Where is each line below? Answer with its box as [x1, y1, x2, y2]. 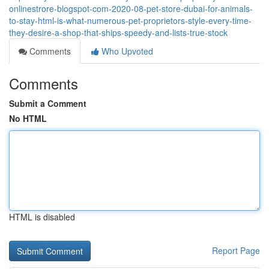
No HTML [9, 112, 47, 124]
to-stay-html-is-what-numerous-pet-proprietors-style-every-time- [9, 14, 252, 26]
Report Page [212, 244, 260, 256]
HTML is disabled [9, 211, 75, 223]
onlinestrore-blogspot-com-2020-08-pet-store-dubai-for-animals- [9, 2, 253, 14]
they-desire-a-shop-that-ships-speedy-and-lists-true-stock [9, 26, 228, 38]
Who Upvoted [99, 45, 153, 57]
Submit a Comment [9, 97, 86, 109]
